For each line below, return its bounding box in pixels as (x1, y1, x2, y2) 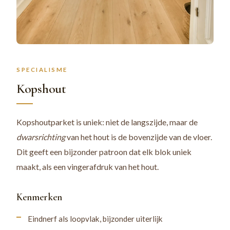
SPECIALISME (16, 66, 68, 73)
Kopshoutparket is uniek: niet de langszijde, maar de (16, 117, 198, 127)
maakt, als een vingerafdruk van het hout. (16, 162, 159, 172)
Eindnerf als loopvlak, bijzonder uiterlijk (28, 214, 163, 224)
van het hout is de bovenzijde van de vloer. (65, 132, 212, 142)
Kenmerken (16, 191, 62, 204)
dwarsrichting (16, 132, 65, 142)
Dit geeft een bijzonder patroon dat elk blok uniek (16, 147, 191, 157)
